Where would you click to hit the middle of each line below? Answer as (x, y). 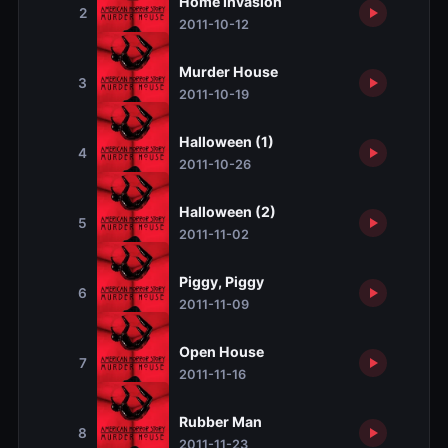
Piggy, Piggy (221, 282)
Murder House (228, 72)
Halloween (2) (227, 212)
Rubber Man (220, 422)
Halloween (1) (226, 142)
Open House (221, 352)
